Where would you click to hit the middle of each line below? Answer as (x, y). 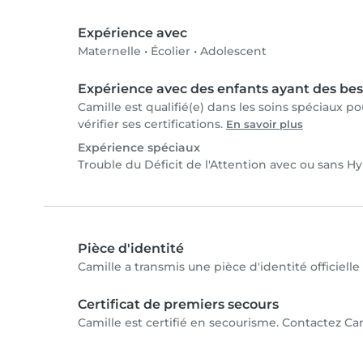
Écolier (171, 51)
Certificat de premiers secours (178, 305)
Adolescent (233, 51)
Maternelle (109, 51)
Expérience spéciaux (139, 148)
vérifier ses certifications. (152, 124)
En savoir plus (265, 125)
